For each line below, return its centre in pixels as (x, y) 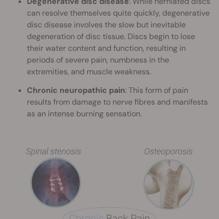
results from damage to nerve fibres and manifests (117, 102)
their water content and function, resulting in (106, 48)
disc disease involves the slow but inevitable (106, 24)
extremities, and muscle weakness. (89, 71)
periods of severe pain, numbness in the (98, 60)
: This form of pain (157, 90)
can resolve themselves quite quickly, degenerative (118, 13)
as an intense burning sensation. (84, 113)
